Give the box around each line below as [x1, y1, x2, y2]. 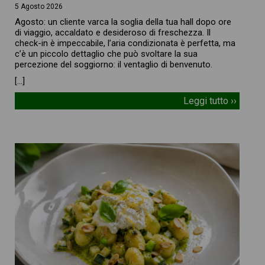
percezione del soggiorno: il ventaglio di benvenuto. [15, 59, 213, 70]
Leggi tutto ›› [183, 95, 237, 107]
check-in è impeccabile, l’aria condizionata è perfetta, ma [15, 38, 236, 49]
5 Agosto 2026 [15, 2, 63, 11]
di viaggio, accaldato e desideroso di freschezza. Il [15, 27, 211, 38]
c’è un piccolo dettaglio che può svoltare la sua [15, 49, 198, 60]
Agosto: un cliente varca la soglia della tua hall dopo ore [15, 17, 232, 28]
